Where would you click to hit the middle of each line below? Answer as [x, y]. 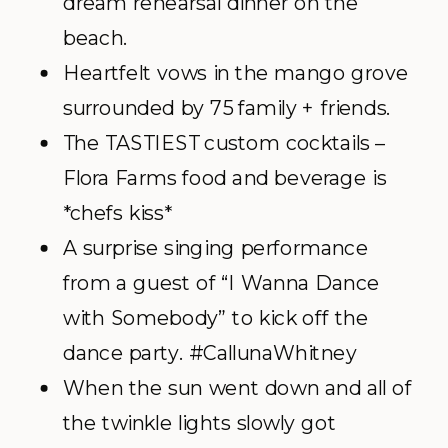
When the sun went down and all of [237, 388]
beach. [95, 38]
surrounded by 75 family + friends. [227, 108]
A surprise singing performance [216, 248]
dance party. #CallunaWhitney [210, 353]
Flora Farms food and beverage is [225, 178]
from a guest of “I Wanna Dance [221, 283]
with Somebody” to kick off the [216, 318]
